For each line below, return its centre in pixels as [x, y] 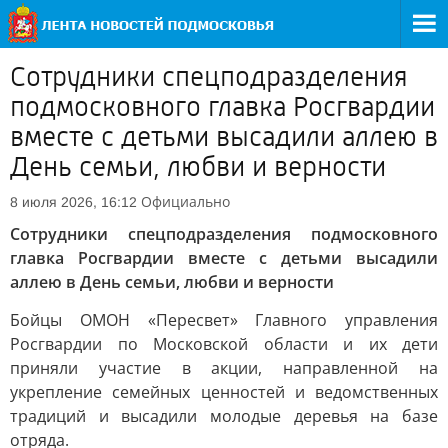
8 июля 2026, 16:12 [73, 202]
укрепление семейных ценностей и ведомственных [224, 392]
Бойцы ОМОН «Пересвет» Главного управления [224, 320]
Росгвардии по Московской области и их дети [224, 344]
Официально [185, 201]
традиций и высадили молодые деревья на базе [224, 416]
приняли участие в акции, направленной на [224, 368]
